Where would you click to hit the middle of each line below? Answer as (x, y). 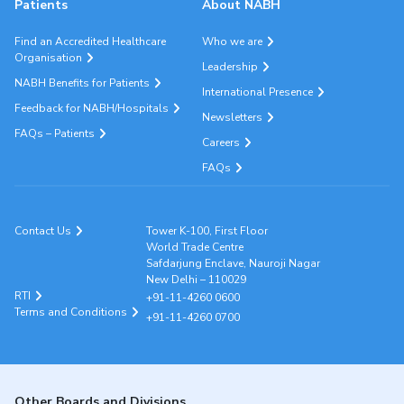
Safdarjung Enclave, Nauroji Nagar (233, 263)
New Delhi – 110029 (196, 280)
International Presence (257, 92)
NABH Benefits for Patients (82, 83)
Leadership (230, 67)
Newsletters (232, 117)
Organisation (48, 58)
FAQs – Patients (55, 133)
